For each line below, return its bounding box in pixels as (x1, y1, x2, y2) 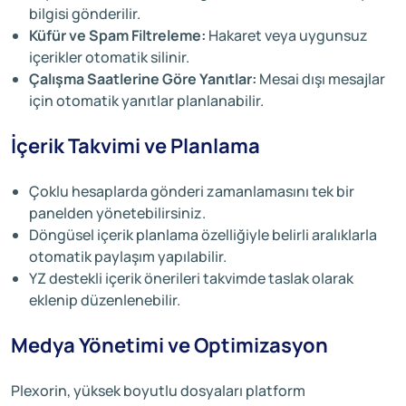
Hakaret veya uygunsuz (206, 24, 368, 45)
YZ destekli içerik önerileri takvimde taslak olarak (29, 267, 353, 288)
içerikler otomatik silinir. (29, 46, 189, 67)
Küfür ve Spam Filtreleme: (29, 24, 206, 45)
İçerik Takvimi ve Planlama (11, 131, 260, 159)
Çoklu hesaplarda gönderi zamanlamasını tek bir (29, 180, 354, 201)
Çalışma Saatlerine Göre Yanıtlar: (29, 68, 256, 89)
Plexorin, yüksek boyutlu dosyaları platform (11, 380, 305, 401)
